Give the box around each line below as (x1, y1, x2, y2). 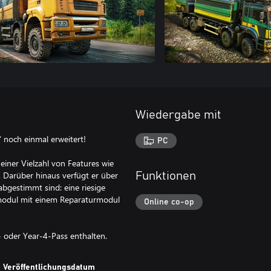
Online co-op (144, 198, 194, 207)
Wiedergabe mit (135, 108, 221, 121)
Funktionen (135, 170, 196, 183)
